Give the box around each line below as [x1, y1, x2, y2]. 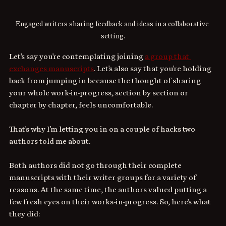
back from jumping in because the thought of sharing [9, 76, 202, 85]
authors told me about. [9, 136, 92, 146]
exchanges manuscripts [9, 64, 94, 73]
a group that [145, 51, 191, 61]
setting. [101, 31, 125, 40]
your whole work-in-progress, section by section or [9, 88, 190, 97]
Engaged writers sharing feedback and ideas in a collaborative [16, 19, 210, 28]
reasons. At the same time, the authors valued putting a [9, 185, 208, 194]
